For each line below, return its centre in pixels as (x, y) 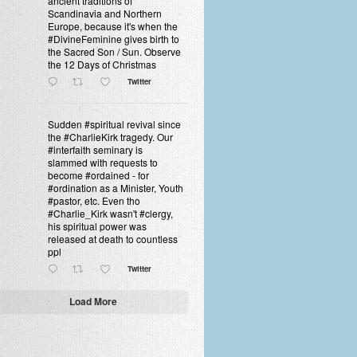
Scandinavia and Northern (105, 13)
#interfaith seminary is (95, 149)
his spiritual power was (97, 226)
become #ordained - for (98, 175)
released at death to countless (113, 239)
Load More (93, 301)
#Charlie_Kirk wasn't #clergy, (110, 213)
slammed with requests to (103, 162)
